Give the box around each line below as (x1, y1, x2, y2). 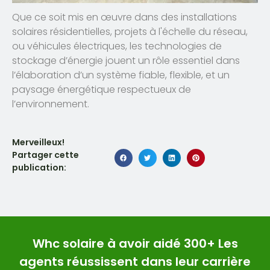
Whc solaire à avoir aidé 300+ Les (32, 234, 238, 252)
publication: (12, 161, 66, 174)
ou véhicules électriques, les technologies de (12, 39, 222, 53)
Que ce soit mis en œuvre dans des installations (12, 10, 237, 24)
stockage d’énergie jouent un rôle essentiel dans (12, 53, 240, 67)
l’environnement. (12, 96, 89, 111)
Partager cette (12, 148, 79, 161)
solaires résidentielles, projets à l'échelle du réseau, (12, 24, 248, 39)
